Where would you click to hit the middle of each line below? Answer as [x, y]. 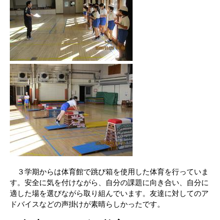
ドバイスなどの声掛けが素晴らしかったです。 [87, 204]
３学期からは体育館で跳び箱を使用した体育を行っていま [109, 172]
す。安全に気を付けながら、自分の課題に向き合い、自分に [109, 182]
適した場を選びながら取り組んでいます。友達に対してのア [109, 193]
